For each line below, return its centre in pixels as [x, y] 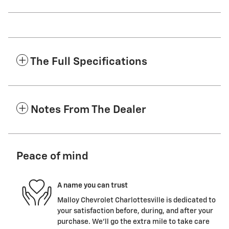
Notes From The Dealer [88, 110]
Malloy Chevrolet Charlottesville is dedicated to [136, 201]
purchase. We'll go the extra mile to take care [133, 222]
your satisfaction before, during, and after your [135, 211]
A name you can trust [93, 185]
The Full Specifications [89, 62]
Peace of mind [52, 157]
